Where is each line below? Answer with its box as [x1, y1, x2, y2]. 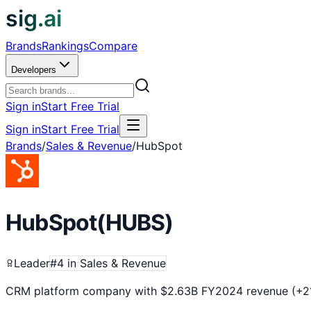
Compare [89, 39, 137, 53]
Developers [11, 65, 56, 75]
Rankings [42, 39, 89, 53]
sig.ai [6, 5, 62, 32]
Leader [14, 255, 50, 270]
